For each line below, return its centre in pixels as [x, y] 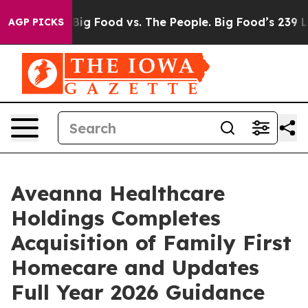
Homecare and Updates [135, 267]
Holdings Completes [116, 218]
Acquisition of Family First [151, 243]
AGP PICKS [36, 22]
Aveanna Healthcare [118, 193]
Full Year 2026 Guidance [138, 292]
